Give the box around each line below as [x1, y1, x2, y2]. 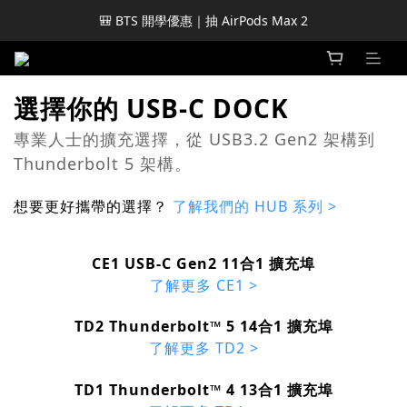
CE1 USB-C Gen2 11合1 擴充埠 [92, 253, 315, 273]
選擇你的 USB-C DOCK [14, 91, 289, 126]
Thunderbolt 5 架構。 [14, 153, 192, 175]
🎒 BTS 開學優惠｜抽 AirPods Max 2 [99, 12, 308, 29]
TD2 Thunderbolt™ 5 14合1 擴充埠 [74, 316, 333, 337]
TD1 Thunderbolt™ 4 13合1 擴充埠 [74, 379, 333, 400]
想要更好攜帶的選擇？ [14, 196, 173, 217]
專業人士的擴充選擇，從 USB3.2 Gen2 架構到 [14, 128, 375, 151]
